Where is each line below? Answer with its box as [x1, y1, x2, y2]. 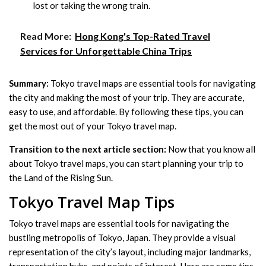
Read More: [20, 30, 71, 42]
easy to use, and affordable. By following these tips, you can [9, 106, 243, 117]
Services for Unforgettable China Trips [20, 45, 192, 56]
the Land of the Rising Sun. [9, 172, 113, 183]
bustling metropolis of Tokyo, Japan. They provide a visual [9, 232, 236, 243]
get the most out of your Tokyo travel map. [9, 120, 176, 131]
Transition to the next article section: [9, 143, 166, 154]
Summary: [9, 77, 49, 88]
